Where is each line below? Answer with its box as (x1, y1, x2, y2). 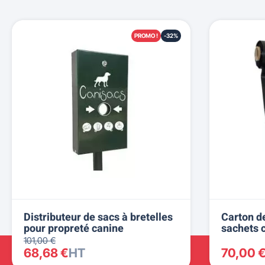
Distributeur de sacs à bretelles (24, 209, 173, 225)
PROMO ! (134, 32, 158, 39)
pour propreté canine (24, 221, 124, 237)
